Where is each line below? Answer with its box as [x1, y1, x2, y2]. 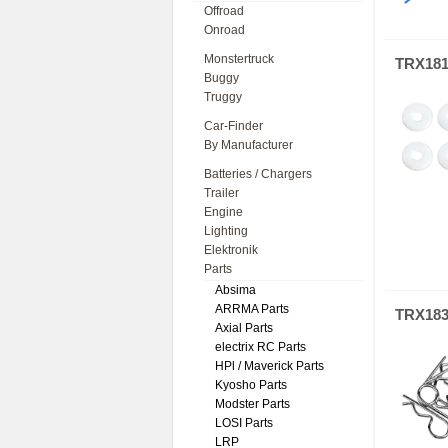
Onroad [204, 23, 245, 37]
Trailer [204, 186, 239, 200]
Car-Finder [204, 119, 263, 133]
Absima [215, 283, 256, 297]
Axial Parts [215, 321, 273, 335]
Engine [204, 205, 243, 219]
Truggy [204, 90, 242, 104]
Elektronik [204, 243, 258, 257]
